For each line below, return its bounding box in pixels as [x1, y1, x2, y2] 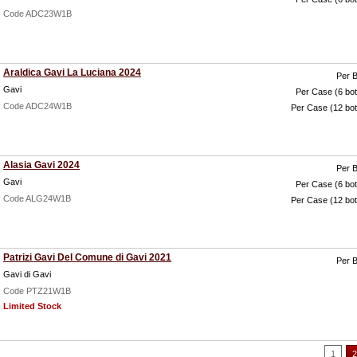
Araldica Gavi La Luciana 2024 [3, 67, 141, 78]
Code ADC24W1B [3, 101, 72, 111]
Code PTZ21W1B [3, 286, 71, 296]
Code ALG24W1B [3, 194, 71, 203]
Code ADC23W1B [3, 9, 72, 18]
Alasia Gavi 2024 [3, 159, 80, 171]
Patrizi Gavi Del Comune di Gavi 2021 [3, 252, 171, 263]
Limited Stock [3, 301, 61, 311]
